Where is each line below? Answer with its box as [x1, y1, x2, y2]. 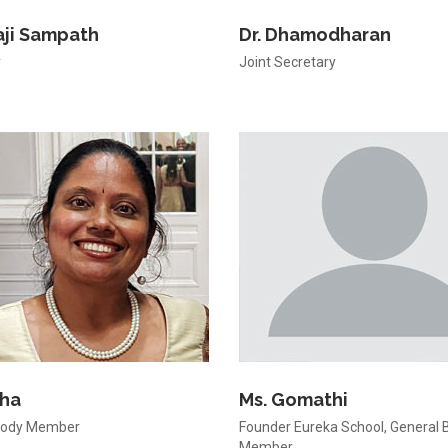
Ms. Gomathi [239, 389, 348, 410]
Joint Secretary [239, 54, 336, 70]
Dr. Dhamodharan [239, 24, 391, 45]
